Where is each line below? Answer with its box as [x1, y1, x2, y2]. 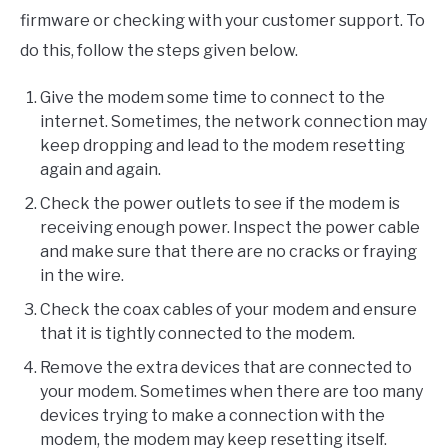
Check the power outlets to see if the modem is [40, 194, 400, 214]
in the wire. [40, 266, 124, 286]
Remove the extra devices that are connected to [40, 358, 412, 378]
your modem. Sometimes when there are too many [40, 382, 423, 402]
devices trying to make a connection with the [40, 406, 385, 426]
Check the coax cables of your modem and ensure [40, 300, 417, 320]
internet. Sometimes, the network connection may [40, 112, 427, 132]
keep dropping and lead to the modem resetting [40, 136, 405, 156]
